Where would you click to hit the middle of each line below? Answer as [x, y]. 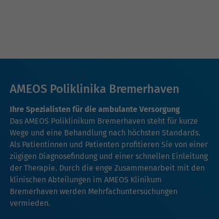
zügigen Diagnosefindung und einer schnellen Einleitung [109, 156]
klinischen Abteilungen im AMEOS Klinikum [86, 180]
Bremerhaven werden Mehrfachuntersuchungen [94, 192]
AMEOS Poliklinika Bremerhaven [95, 89]
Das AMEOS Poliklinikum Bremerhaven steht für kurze [104, 121]
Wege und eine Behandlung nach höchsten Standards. [105, 133]
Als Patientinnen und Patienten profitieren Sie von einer [109, 145]
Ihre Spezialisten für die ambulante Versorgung [95, 109]
